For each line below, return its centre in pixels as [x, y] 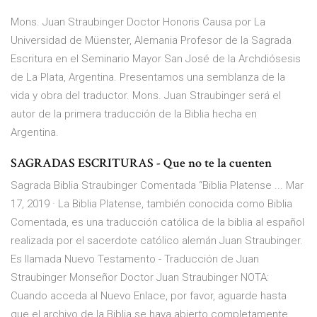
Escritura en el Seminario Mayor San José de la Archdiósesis [156, 59]
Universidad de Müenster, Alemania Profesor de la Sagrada [151, 41]
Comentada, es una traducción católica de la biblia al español [157, 223]
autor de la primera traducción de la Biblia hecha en [134, 114]
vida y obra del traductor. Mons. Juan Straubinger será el [146, 96]
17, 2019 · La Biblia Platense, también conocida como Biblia [151, 204]
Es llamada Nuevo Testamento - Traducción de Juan [135, 259]
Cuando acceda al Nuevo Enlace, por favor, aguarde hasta [149, 296]
